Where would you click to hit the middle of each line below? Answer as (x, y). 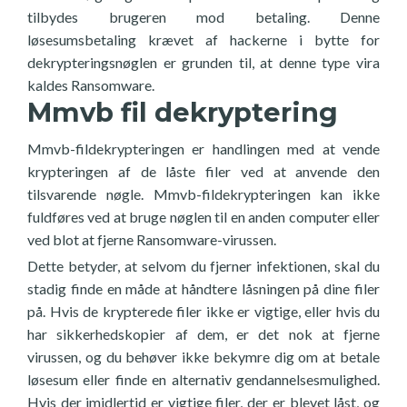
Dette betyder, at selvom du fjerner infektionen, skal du (203, 266)
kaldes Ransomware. (91, 85)
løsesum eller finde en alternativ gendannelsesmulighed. (203, 379)
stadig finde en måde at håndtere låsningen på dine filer (203, 288)
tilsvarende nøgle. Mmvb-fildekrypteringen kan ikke (203, 194)
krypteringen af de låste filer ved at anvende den (203, 171)
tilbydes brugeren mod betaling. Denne (203, 17)
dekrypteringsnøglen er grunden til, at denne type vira (203, 62)
